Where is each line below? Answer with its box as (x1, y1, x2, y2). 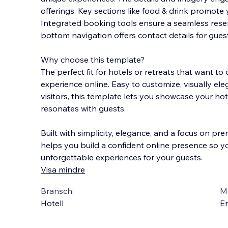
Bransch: (41, 186, 74, 196)
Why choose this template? (41, 54, 150, 65)
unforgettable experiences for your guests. (41, 152, 203, 162)
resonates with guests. (41, 103, 126, 113)
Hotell (41, 198, 64, 208)
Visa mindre (41, 164, 85, 175)
